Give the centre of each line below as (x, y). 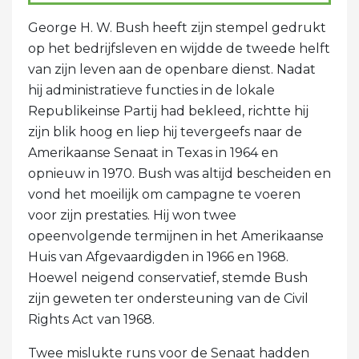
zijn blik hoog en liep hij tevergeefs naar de (165, 132)
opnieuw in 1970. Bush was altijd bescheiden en (179, 174)
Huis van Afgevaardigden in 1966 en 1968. (158, 257)
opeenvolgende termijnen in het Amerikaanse (176, 236)
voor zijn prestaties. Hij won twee (132, 216)
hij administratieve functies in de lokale (151, 91)
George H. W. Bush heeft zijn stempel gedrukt (177, 28)
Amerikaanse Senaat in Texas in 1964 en (153, 153)
